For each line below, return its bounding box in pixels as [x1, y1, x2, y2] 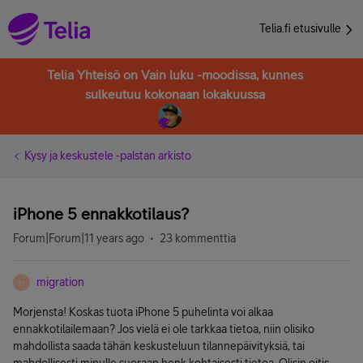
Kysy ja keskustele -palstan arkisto [24, 149, 191, 162]
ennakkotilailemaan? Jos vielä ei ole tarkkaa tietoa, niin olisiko [13, 322, 314, 335]
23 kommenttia [160, 232, 236, 245]
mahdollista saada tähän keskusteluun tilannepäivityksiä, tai [13, 340, 305, 352]
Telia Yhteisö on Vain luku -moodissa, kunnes [47, 67, 303, 82]
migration [36, 275, 84, 288]
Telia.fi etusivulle [259, 22, 344, 35]
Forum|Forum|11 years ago [13, 232, 144, 245]
